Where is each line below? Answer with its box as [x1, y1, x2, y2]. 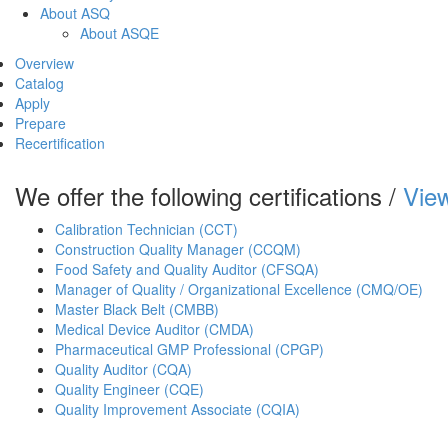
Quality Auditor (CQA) [55, 358, 192, 379]
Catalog [15, 72, 64, 93]
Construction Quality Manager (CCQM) [55, 238, 301, 259]
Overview [15, 52, 74, 73]
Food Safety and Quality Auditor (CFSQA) [55, 258, 319, 279]
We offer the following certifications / [15, 177, 403, 213]
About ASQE [80, 22, 159, 43]
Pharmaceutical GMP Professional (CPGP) [55, 338, 324, 359]
